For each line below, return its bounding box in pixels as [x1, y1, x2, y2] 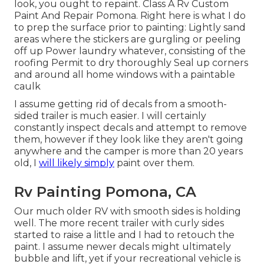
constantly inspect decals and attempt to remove [14, 122, 247, 134]
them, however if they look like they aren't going [14, 134, 243, 146]
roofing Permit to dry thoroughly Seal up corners [14, 57, 248, 69]
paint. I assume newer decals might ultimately [14, 241, 231, 253]
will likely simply [39, 157, 114, 169]
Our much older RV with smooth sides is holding [14, 206, 241, 217]
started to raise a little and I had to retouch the [14, 229, 235, 241]
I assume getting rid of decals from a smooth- [14, 98, 227, 110]
